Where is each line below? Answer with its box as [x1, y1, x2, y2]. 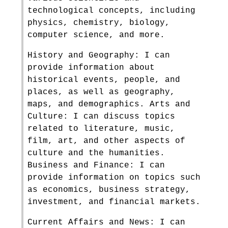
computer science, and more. [27, 31, 165, 40]
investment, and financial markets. [27, 197, 201, 207]
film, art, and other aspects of [27, 136, 185, 146]
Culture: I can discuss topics [27, 112, 175, 121]
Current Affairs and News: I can [27, 218, 185, 227]
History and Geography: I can [27, 51, 170, 60]
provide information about [27, 63, 155, 72]
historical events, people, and [27, 75, 180, 84]
